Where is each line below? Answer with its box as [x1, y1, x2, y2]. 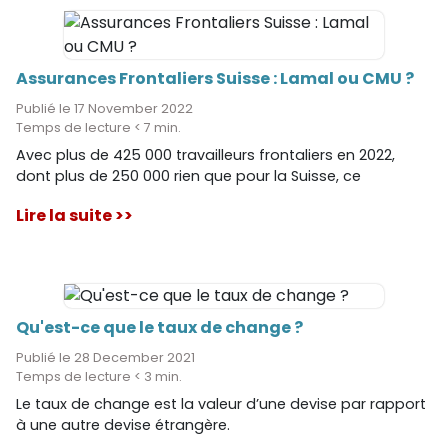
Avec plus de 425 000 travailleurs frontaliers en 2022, [16, 145, 395, 166]
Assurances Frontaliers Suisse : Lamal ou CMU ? [16, 67, 414, 91]
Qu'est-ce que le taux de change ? [16, 316, 303, 340]
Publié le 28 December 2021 [16, 349, 195, 367]
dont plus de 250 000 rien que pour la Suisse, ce [16, 166, 361, 187]
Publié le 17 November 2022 [16, 100, 193, 118]
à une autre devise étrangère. [16, 415, 230, 436]
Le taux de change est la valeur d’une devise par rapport [16, 394, 426, 415]
